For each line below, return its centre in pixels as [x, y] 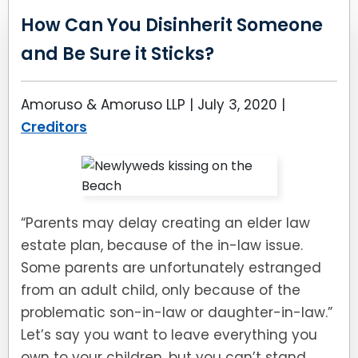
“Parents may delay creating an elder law [165, 223]
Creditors [54, 127]
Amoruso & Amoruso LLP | [109, 105]
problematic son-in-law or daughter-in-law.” [177, 312]
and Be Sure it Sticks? [117, 54]
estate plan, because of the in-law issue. [162, 245]
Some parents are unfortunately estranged [171, 268]
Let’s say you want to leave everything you [169, 335]
